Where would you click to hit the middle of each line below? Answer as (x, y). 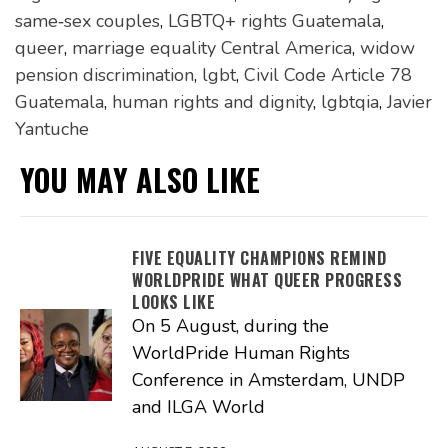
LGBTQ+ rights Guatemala (274, 21)
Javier (409, 102)
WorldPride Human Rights (241, 353)
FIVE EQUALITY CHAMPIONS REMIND (259, 258)
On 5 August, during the (230, 326)
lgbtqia (350, 102)
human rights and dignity (212, 102)
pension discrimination (104, 75)
